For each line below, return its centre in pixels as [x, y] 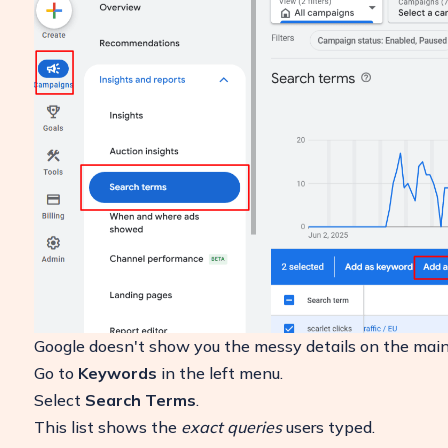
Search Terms [140, 399]
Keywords [117, 372]
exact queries [231, 426]
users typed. [328, 426]
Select [59, 399]
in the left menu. [219, 372]
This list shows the [107, 426]
